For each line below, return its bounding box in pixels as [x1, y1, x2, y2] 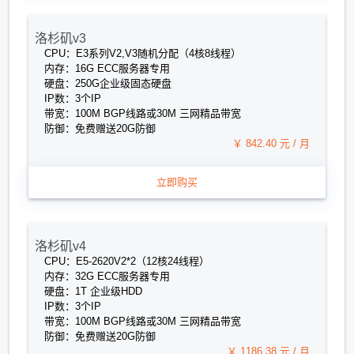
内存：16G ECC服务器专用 [44, 62, 170, 74]
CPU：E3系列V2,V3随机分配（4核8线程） [44, 47, 241, 59]
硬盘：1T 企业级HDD [44, 285, 142, 297]
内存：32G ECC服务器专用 [44, 270, 170, 282]
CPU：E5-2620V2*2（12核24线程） [44, 255, 209, 267]
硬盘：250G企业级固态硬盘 [44, 77, 171, 89]
